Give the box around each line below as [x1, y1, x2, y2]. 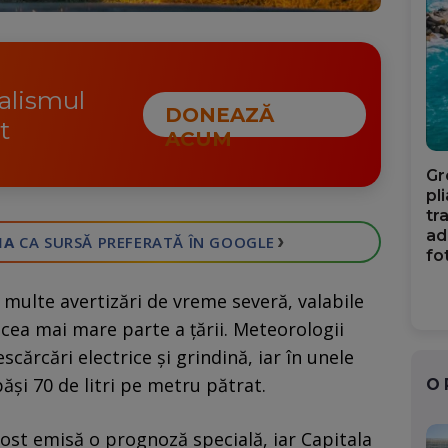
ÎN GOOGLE [184, 232, 276, 253]
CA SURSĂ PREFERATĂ [14, 232, 185, 253]
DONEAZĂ [164, 103, 274, 128]
